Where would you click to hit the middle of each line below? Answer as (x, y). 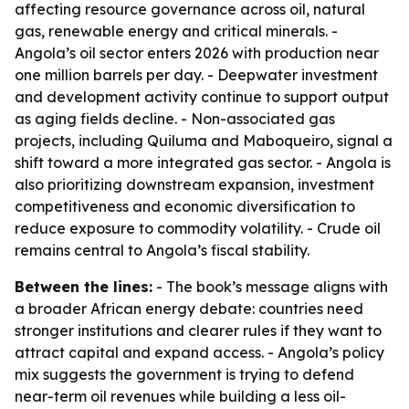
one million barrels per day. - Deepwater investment (196, 75)
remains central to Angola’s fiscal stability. (162, 250)
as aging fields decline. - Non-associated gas (175, 119)
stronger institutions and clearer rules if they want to (198, 330)
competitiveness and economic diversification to (185, 206)
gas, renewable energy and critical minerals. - (176, 31)
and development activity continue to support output (202, 97)
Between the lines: (84, 287)
